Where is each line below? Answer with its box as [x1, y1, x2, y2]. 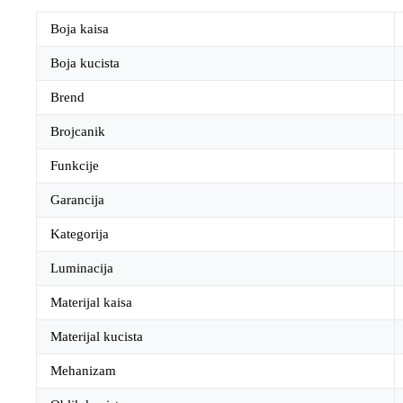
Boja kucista [50, 56, 120, 71]
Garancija [50, 193, 104, 208]
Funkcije [50, 158, 99, 174]
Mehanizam [50, 363, 116, 379]
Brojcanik [50, 124, 105, 139]
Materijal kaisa [50, 295, 132, 310]
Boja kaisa [50, 22, 109, 37]
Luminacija [50, 261, 113, 276]
